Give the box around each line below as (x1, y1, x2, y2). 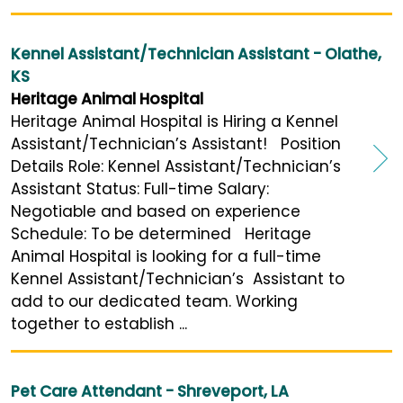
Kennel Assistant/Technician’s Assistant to (11, 268, 345, 291)
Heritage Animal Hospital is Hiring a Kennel (11, 111, 338, 133)
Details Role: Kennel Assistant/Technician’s (11, 156, 341, 178)
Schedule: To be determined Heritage (11, 223, 311, 246)
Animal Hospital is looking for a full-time (11, 246, 321, 268)
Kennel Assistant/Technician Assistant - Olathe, (11, 43, 381, 66)
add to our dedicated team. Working (11, 291, 298, 313)
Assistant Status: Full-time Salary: (11, 178, 269, 201)
